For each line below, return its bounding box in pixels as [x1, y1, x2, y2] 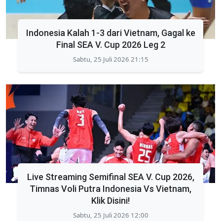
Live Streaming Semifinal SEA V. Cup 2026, [27, 171, 194, 182]
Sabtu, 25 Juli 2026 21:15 [73, 54, 148, 64]
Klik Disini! [91, 195, 130, 206]
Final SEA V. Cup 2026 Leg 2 [56, 39, 165, 50]
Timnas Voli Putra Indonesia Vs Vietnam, [30, 183, 191, 194]
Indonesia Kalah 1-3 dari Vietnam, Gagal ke [26, 27, 195, 38]
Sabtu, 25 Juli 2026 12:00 [73, 210, 148, 220]
